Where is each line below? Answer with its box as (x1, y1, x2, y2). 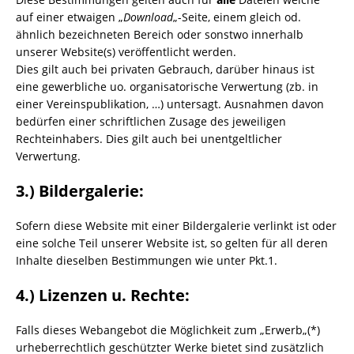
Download (123, 9, 173, 24)
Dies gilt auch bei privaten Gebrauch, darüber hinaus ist (16, 62, 314, 77)
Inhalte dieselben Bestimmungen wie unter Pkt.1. (16, 253, 277, 268)
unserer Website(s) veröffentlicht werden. (16, 44, 236, 59)
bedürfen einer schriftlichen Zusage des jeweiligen (16, 114, 286, 129)
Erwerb (265, 322, 303, 337)
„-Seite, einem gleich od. (173, 9, 301, 24)
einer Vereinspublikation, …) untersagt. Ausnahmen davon (16, 96, 324, 111)
